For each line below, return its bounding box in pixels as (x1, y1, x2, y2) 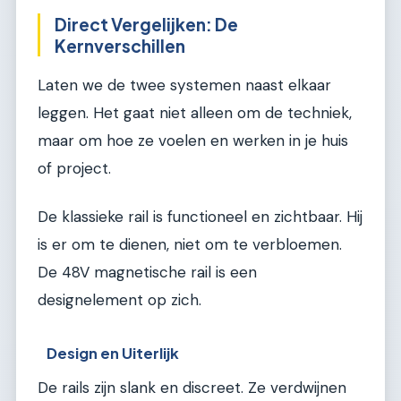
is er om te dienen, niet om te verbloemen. (38, 234, 342, 254)
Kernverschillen (55, 34, 185, 56)
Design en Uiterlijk (47, 344, 180, 363)
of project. (38, 158, 111, 179)
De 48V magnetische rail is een (38, 261, 257, 282)
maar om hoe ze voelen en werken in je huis (38, 131, 348, 151)
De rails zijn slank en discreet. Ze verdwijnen (38, 378, 346, 398)
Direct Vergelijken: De (55, 13, 238, 35)
